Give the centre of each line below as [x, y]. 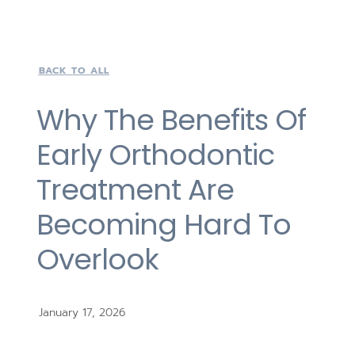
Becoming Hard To [163, 225]
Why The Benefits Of [171, 120]
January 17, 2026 [82, 313]
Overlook [97, 260]
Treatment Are [135, 190]
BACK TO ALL [74, 71]
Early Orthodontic [155, 155]
